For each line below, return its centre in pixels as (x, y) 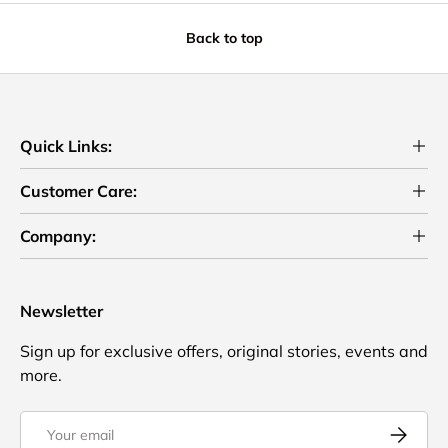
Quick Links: (66, 146)
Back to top (224, 37)
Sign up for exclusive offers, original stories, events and (224, 351)
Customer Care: (78, 191)
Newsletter (61, 311)
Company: (58, 236)
